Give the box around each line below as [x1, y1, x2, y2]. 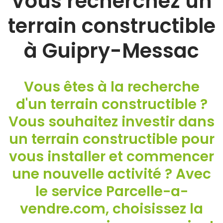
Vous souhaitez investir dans [8, 112, 215, 131]
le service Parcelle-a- [35, 182, 188, 201]
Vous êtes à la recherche [23, 77, 200, 97]
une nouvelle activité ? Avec [12, 164, 211, 184]
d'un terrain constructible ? [15, 95, 208, 114]
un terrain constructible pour [8, 129, 215, 149]
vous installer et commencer [9, 147, 214, 166]
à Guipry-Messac [24, 37, 199, 65]
